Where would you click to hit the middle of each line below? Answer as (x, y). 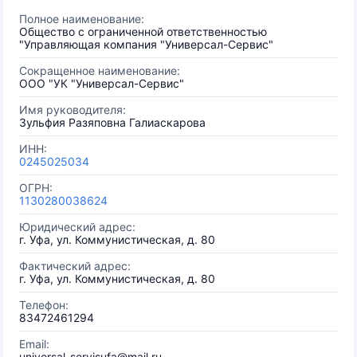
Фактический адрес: (75, 266)
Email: (34, 344)
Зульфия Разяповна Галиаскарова (112, 122)
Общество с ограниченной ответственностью (143, 31)
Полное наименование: (82, 19)
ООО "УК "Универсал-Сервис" (102, 83)
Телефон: (44, 305)
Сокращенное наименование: (100, 71)
